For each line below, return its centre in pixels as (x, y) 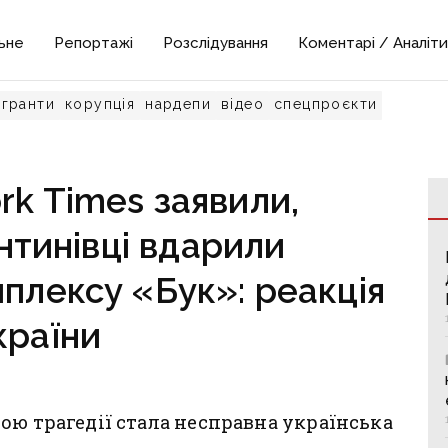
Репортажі (94, 43)
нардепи (178, 104)
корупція (100, 104)
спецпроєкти (326, 104)
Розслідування (216, 43)
